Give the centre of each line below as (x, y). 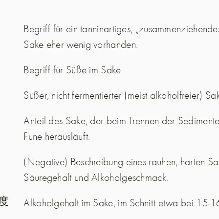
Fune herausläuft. (57, 136)
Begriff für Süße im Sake (72, 70)
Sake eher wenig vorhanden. (81, 44)
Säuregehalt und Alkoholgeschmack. (96, 177)
